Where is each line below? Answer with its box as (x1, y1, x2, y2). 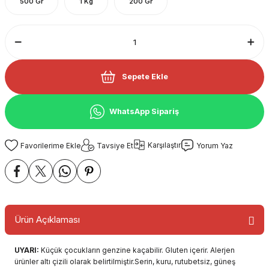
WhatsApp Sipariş (109, 107, 179, 116)
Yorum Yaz (196, 141, 233, 150)
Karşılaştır (148, 140, 181, 150)
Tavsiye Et (97, 141, 133, 150)
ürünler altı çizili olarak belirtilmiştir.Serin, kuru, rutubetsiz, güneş (14, 257, 235, 266)
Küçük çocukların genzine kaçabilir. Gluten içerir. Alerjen (41, 246, 235, 255)
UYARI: (14, 246, 41, 255)
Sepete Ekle (120, 71, 168, 81)
